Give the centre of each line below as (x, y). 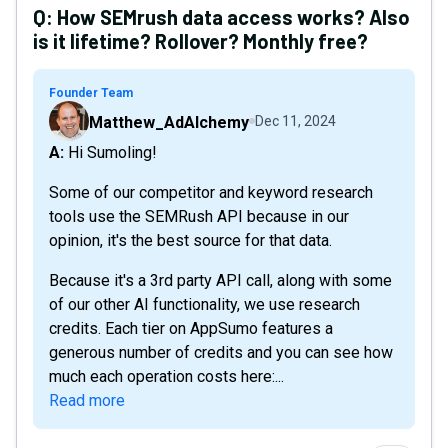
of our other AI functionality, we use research (204, 304)
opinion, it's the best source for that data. (190, 240)
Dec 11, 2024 (295, 121)
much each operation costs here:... (166, 376)
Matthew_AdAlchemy (169, 122)
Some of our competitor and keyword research (211, 192)
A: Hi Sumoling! (110, 152)
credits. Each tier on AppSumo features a (191, 328)
